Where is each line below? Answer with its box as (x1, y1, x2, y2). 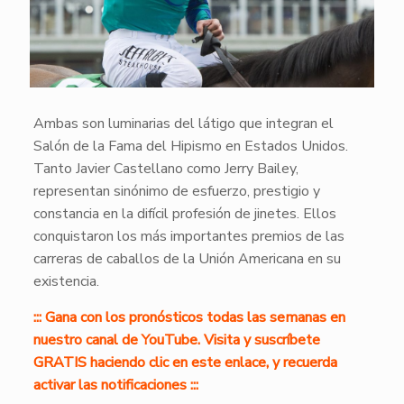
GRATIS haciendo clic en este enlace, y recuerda (32, 352, 337, 372)
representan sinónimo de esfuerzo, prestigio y (32, 180, 320, 201)
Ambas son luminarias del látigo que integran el (32, 113, 334, 133)
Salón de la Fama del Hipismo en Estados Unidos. (32, 135, 348, 156)
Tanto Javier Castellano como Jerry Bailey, (32, 158, 298, 179)
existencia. (32, 271, 99, 291)
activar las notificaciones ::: (32, 374, 198, 395)
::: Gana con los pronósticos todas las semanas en (32, 307, 345, 327)
